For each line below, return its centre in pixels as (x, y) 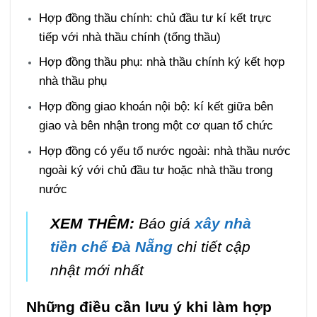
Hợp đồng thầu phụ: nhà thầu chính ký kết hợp (162, 62)
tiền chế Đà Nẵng (111, 247)
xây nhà (223, 224)
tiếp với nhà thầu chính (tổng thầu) (130, 36)
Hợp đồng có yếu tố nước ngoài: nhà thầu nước (165, 150)
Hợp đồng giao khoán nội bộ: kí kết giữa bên (156, 106)
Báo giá (166, 224)
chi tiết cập (211, 247)
